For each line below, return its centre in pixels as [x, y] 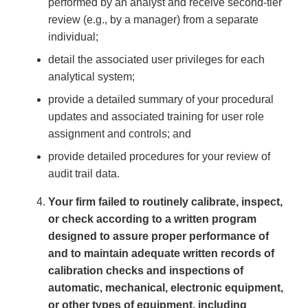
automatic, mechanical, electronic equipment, [166, 288]
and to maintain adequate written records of [161, 254]
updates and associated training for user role [156, 117]
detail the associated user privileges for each [156, 60]
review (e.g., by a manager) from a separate [153, 20]
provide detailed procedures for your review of [159, 157]
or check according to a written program [152, 219]
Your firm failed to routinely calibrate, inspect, [165, 202]
